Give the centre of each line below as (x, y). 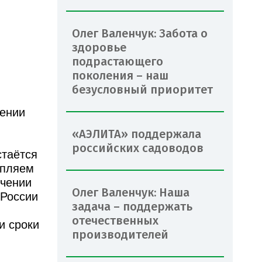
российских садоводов (138, 148)
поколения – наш (120, 75)
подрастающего (118, 61)
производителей (120, 234)
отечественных (115, 220)
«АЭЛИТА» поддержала (137, 134)
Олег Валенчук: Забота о (140, 33)
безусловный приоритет (142, 89)
